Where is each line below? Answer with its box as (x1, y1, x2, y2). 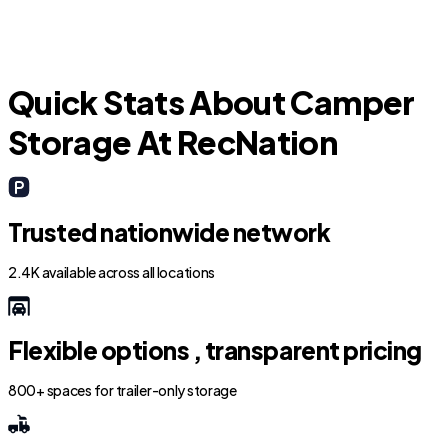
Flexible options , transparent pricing (8, 335, 422, 365)
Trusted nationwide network (8, 217, 331, 247)
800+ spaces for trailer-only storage (8, 381, 237, 399)
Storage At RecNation (8, 122, 338, 162)
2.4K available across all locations (8, 263, 216, 281)
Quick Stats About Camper (8, 82, 415, 122)
